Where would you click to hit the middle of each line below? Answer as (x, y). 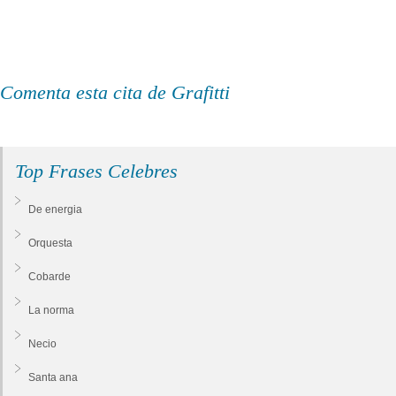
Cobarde (49, 276)
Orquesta (50, 243)
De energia (55, 209)
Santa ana (53, 377)
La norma (51, 310)
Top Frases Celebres (96, 171)
